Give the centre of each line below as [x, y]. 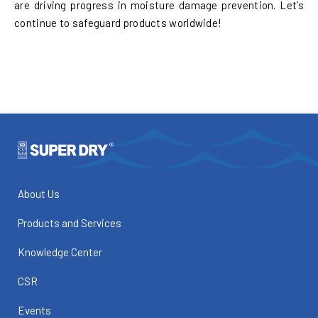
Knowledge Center [60, 252]
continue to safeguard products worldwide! [118, 23]
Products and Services [70, 223]
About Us [39, 194]
